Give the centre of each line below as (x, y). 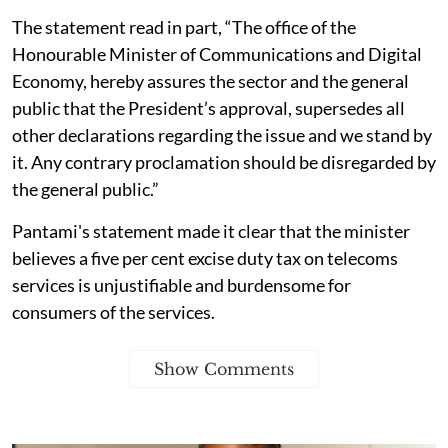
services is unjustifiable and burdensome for (181, 284)
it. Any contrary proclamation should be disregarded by (224, 161)
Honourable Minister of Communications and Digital (217, 53)
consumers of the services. (113, 311)
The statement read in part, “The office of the (184, 26)
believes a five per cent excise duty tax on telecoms (205, 257)
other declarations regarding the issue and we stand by (222, 134)
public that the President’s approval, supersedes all (208, 107)
